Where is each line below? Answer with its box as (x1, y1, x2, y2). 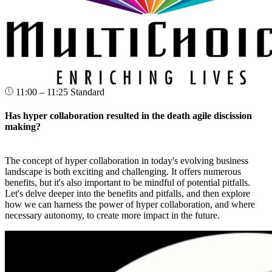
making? (5, 121, 41, 132)
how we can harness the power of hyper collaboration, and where (5, 199, 255, 209)
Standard (70, 87, 104, 98)
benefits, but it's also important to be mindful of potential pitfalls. (5, 177, 250, 188)
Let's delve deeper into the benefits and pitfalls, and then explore (5, 188, 250, 199)
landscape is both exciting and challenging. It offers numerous (5, 166, 241, 177)
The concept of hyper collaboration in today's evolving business (5, 155, 248, 166)
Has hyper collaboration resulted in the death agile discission (5, 110, 252, 121)
